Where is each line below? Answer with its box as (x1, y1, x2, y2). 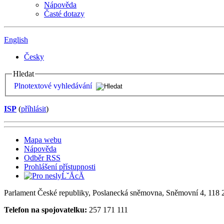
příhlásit (21, 104, 46, 113)
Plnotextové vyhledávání (14, 81, 92, 90)
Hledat (13, 69, 34, 78)
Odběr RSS (24, 153, 60, 162)
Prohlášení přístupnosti (24, 162, 95, 171)
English (4, 35, 28, 44)
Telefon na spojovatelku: (4, 205, 87, 214)
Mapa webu (24, 135, 61, 144)
